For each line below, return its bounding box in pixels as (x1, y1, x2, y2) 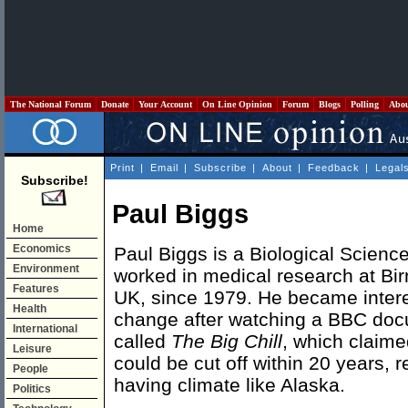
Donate (98, 99, 131, 109)
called (114, 331, 171, 352)
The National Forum (7, 99, 94, 109)
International (13, 322, 77, 335)
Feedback (308, 162, 360, 173)
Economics (13, 242, 71, 255)
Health (13, 302, 46, 315)
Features (13, 282, 59, 295)
